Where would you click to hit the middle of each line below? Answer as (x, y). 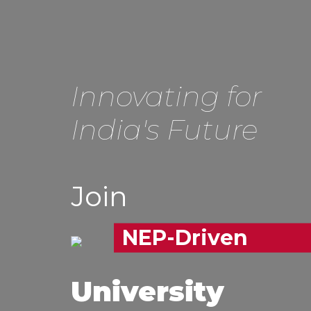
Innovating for (167, 96)
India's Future (165, 130)
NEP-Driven (185, 237)
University (148, 291)
